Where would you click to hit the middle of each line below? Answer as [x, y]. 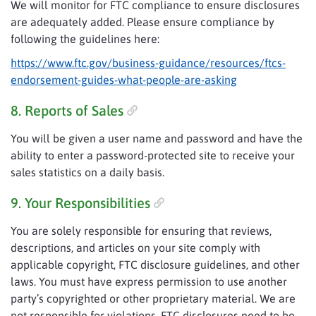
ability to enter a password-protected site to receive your [153, 155]
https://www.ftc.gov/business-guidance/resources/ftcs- [148, 63]
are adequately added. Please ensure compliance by [142, 22]
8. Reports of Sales [67, 110]
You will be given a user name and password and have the [157, 138]
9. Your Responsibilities [80, 203]
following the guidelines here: [85, 39]
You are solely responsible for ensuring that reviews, [141, 231]
